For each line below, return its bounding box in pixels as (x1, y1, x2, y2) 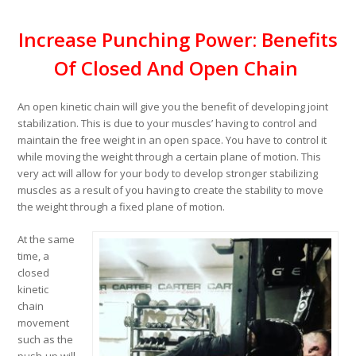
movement (17, 315, 70, 331)
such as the (17, 332, 74, 347)
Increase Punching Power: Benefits (18, 26, 338, 53)
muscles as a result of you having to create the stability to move (17, 183, 324, 198)
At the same (17, 232, 75, 247)
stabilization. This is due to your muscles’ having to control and (17, 116, 318, 131)
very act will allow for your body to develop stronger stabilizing (17, 166, 319, 181)
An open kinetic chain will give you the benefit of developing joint (17, 99, 329, 114)
